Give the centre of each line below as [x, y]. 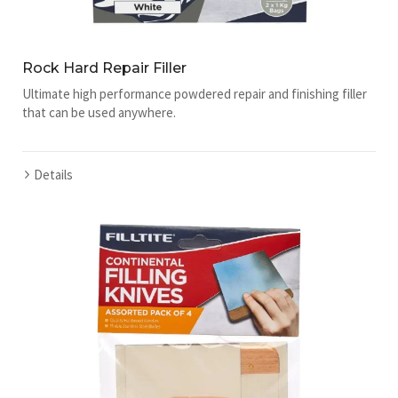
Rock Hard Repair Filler [104, 68]
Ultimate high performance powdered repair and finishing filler [195, 93]
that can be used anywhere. [99, 112]
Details [53, 174]
